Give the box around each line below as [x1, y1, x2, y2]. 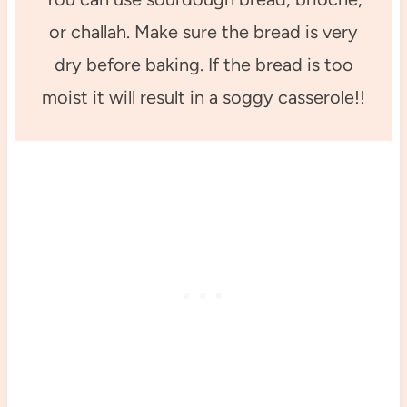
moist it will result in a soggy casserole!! [42, 85, 365, 108]
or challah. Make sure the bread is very [49, 20, 358, 43]
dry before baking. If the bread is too [54, 53, 353, 75]
